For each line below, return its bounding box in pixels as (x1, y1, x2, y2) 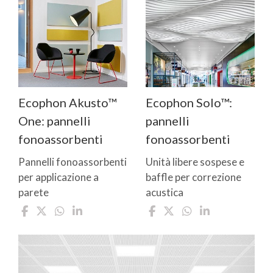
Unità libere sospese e (146, 155, 244, 168)
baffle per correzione (146, 170, 241, 183)
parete (18, 185, 49, 199)
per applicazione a (18, 170, 99, 183)
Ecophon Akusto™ (18, 94, 116, 110)
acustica (146, 185, 183, 199)
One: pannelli (18, 113, 91, 128)
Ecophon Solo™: (146, 94, 232, 110)
